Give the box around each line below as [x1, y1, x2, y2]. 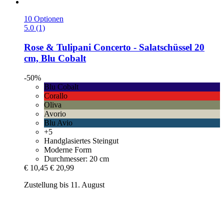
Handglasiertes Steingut [44, 136, 118, 145]
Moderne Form [44, 145, 91, 154]
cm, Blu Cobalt [24, 53, 86, 64]
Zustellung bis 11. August [24, 180, 104, 189]
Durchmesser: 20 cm [44, 154, 109, 163]
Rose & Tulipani [24, 42, 91, 53]
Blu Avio [44, 118, 72, 127]
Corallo [44, 91, 67, 100]
